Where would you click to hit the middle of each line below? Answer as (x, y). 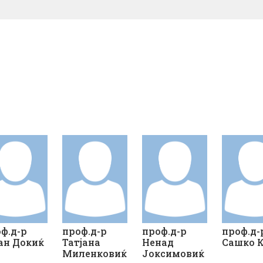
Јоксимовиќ (173, 254)
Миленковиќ (95, 254)
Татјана (82, 242)
